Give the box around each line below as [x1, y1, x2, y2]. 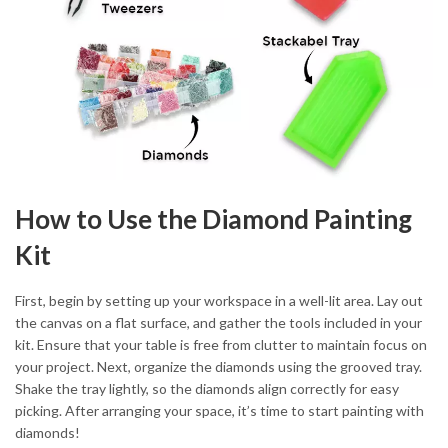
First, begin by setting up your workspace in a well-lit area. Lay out [15, 292, 423, 310]
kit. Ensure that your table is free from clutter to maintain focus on [15, 336, 427, 354]
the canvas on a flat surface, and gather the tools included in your [15, 314, 422, 332]
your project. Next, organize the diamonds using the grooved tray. [15, 358, 422, 376]
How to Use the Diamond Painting [15, 202, 412, 235]
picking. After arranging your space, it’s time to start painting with [15, 402, 424, 420]
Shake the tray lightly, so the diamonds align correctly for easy [15, 380, 399, 398]
